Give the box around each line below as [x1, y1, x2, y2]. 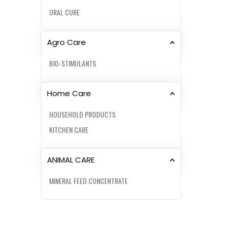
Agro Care [47, 36, 86, 48]
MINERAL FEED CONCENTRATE [49, 175, 128, 186]
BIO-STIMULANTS [49, 57, 96, 68]
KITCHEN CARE [49, 124, 88, 135]
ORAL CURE [49, 6, 80, 17]
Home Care [47, 87, 91, 99]
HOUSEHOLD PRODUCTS [49, 108, 116, 120]
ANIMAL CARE [47, 154, 95, 165]
